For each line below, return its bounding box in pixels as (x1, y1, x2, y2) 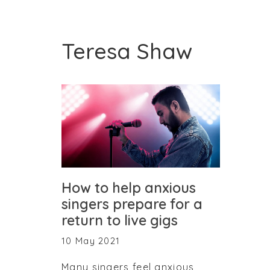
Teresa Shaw (61, 37, 192, 64)
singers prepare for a (61, 195, 202, 213)
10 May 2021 (61, 234, 121, 246)
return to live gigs (61, 211, 178, 229)
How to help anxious (61, 178, 196, 196)
